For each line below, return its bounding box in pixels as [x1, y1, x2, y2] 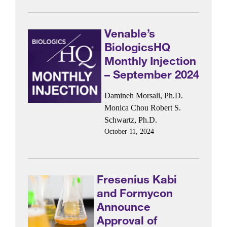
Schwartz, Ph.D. [104, 115, 157, 124]
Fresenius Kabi [97, 172, 177, 186]
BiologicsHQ [104, 40, 170, 54]
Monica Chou [104, 103, 148, 112]
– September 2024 [104, 67, 199, 82]
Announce [97, 200, 151, 214]
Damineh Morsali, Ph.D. [104, 91, 183, 100]
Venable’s [104, 26, 155, 41]
